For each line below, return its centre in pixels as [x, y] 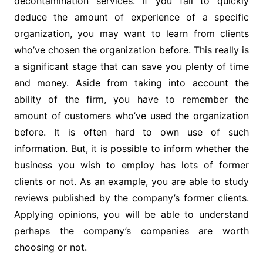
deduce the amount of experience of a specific [131, 17]
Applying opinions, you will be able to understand [131, 215]
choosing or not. [50, 247]
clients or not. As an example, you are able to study [131, 182]
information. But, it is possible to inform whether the [131, 149]
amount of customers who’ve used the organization [131, 116]
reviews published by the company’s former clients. [131, 198]
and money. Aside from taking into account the [131, 83]
